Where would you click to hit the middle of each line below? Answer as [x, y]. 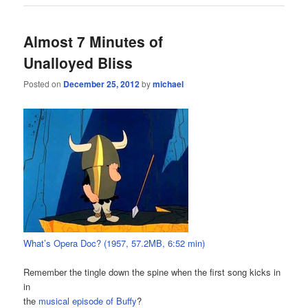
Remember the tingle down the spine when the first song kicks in [152, 272]
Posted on [44, 84]
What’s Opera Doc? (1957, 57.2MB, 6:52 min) [114, 243]
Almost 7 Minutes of [93, 41]
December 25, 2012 [102, 84]
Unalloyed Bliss [78, 62]
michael [168, 84]
